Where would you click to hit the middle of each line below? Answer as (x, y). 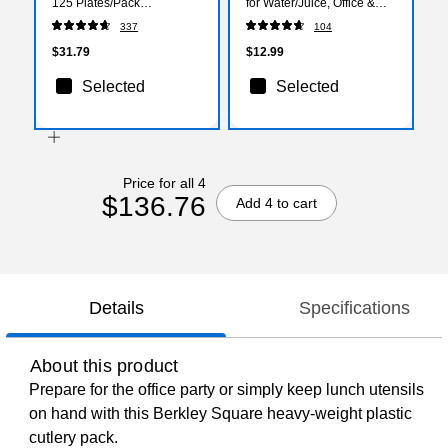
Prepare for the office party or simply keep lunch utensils (226, 390)
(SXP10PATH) (90, 18)
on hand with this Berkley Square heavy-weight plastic (220, 414)
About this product (104, 366)
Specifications (354, 308)
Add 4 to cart (276, 202)
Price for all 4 (164, 182)
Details (116, 308)
